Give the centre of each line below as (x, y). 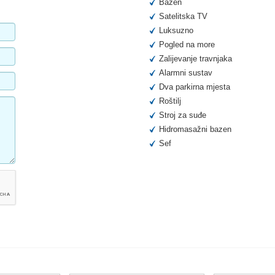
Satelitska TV (183, 17)
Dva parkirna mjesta (195, 87)
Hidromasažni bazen (195, 130)
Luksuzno (176, 31)
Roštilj (170, 101)
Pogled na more (187, 45)
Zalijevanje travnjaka (196, 59)
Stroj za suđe (183, 115)
